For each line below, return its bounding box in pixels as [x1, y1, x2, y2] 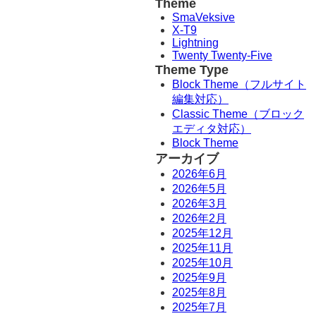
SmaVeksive [172, 11, 235, 23]
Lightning [172, 36, 219, 49]
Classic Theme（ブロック [172, 107, 304, 120]
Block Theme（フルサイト [172, 78, 306, 90]
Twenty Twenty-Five [172, 49, 272, 61]
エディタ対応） [172, 122, 251, 135]
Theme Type [155, 61, 229, 77]
